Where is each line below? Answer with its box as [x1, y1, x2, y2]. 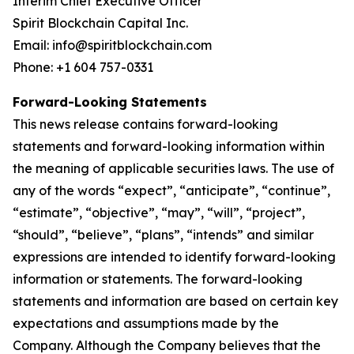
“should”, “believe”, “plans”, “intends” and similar [13, 227, 314, 243]
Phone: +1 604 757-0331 [13, 59, 153, 75]
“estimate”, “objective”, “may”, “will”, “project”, [13, 205, 305, 220]
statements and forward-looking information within [13, 138, 325, 154]
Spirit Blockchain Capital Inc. [13, 15, 188, 31]
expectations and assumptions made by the [13, 315, 279, 331]
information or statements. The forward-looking [13, 271, 303, 287]
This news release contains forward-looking [13, 116, 278, 132]
